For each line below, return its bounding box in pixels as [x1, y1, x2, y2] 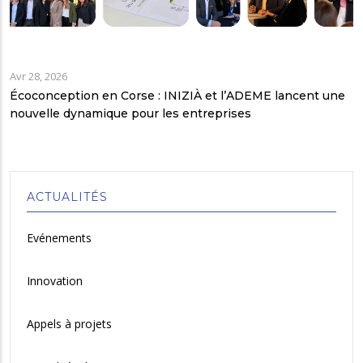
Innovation [27, 273, 83, 289]
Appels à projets [27, 316, 112, 332]
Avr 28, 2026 [10, 69, 67, 84]
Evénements [27, 230, 92, 246]
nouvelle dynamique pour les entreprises [10, 106, 251, 122]
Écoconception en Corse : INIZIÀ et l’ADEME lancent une [10, 88, 345, 104]
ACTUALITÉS [27, 190, 108, 205]
